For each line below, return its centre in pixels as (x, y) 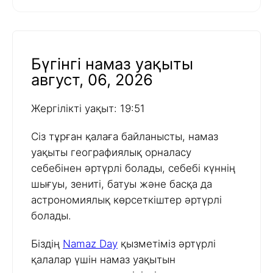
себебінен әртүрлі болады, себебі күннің (133, 168)
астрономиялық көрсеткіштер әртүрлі (126, 200)
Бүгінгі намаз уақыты (112, 64)
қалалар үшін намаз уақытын (103, 260)
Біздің (47, 244)
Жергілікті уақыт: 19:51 (88, 109)
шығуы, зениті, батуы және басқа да (122, 184)
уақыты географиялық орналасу (111, 153)
